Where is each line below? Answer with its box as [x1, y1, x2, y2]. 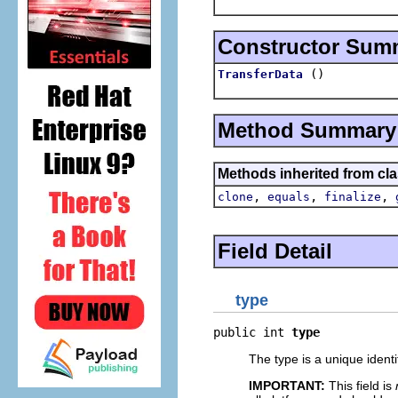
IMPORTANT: [249, 378, 325, 393]
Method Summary [218, 117, 396, 142]
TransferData [218, 67, 303, 81]
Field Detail [218, 238, 332, 263]
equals [267, 189, 310, 203]
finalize [324, 189, 381, 203]
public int [213, 325, 291, 339]
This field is [325, 378, 395, 393]
